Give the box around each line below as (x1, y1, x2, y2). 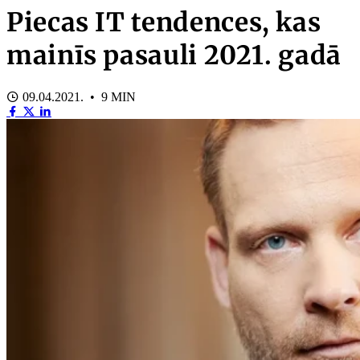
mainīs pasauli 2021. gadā (6, 39, 342, 72)
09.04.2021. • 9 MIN (19, 89, 136, 104)
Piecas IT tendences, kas (6, 6, 321, 39)
